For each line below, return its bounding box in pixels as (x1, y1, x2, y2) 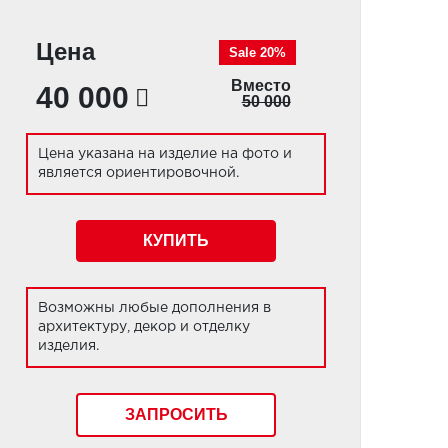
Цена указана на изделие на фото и (38, 147, 293, 160)
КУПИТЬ (143, 232, 209, 250)
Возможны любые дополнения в (38, 301, 272, 314)
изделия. (38, 339, 100, 352)
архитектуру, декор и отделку (38, 320, 251, 333)
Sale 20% (228, 45, 286, 61)
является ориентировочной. (38, 166, 240, 179)
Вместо (230, 77, 291, 95)
